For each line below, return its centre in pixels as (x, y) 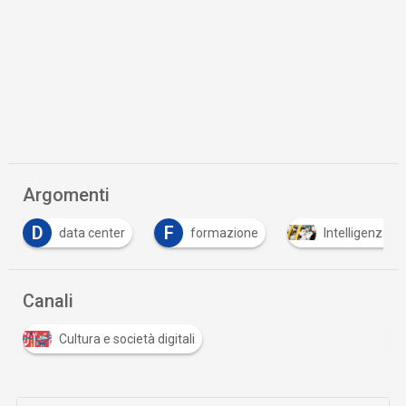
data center (92, 232)
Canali (48, 300)
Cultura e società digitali (127, 338)
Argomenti (67, 194)
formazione (225, 232)
